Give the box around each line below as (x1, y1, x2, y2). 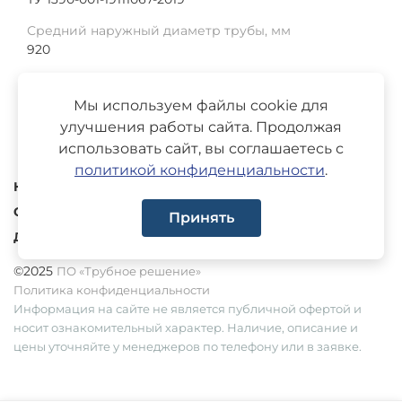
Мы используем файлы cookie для (74, 97, 328, 115)
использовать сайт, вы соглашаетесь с (58, 140, 344, 158)
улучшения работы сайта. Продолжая (60, 118, 342, 136)
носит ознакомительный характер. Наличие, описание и (13, 319, 358, 335)
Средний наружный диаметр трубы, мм (27, 22, 291, 39)
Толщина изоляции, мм (27, 72, 180, 89)
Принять (168, 209, 234, 227)
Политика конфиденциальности (13, 283, 210, 297)
